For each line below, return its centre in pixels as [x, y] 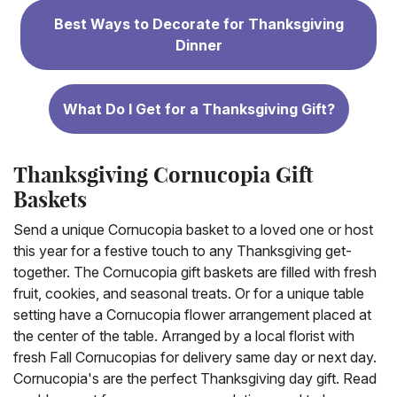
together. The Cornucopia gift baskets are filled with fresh [195, 272]
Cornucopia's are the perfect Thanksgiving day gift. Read [195, 378]
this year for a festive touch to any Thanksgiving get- [183, 250]
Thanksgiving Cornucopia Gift [163, 174]
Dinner [198, 45]
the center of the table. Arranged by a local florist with [184, 335]
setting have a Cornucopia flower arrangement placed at [192, 314]
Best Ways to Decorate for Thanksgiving [198, 23]
